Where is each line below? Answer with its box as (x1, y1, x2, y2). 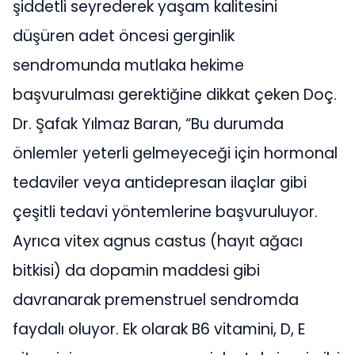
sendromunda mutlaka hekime (13, 55, 244, 76)
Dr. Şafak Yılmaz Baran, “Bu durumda (13, 113, 284, 135)
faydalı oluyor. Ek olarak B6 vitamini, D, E (13, 319, 305, 340)
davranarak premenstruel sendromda (13, 289, 299, 311)
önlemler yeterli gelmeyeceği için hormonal (13, 143, 338, 164)
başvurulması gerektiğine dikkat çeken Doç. (13, 84, 337, 105)
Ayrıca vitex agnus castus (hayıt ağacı (13, 231, 303, 252)
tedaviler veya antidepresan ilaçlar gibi (13, 172, 307, 193)
